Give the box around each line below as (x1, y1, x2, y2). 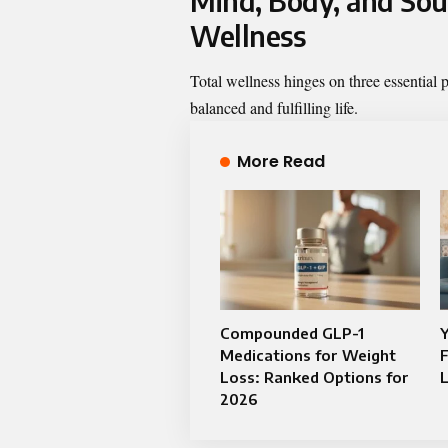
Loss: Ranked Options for (220, 368, 409, 386)
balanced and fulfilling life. (190, 97, 358, 119)
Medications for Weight (220, 346, 396, 364)
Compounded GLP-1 (220, 324, 364, 342)
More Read (236, 150, 325, 174)
